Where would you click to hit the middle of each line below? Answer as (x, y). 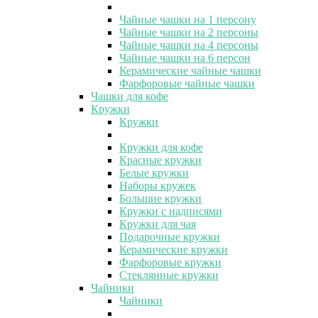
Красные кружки (160, 160)
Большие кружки (160, 198)
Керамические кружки (174, 249)
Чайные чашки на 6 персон (185, 57)
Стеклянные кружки (169, 275)
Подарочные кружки (170, 236)
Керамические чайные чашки (190, 70)
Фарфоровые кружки (170, 262)
